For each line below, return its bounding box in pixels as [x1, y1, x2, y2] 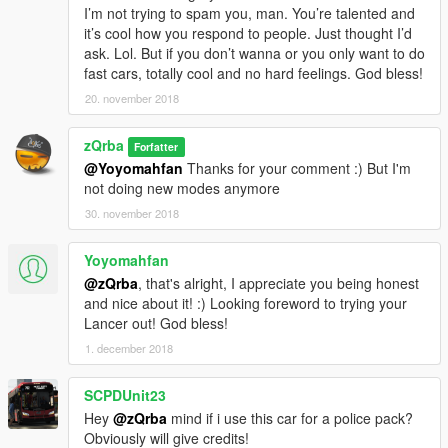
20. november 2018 [85, 90, 179, 107]
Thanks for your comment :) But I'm [183, 158, 411, 179]
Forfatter [134, 139, 179, 155]
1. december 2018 [85, 340, 173, 357]
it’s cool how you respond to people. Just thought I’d [84, 23, 412, 44]
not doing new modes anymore [84, 178, 280, 199]
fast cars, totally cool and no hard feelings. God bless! [84, 63, 423, 84]
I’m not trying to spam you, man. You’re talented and [84, 3, 415, 24]
